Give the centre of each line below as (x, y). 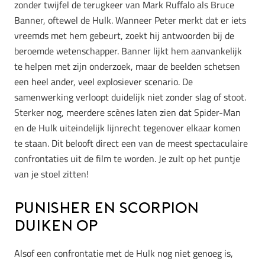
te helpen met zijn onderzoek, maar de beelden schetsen (127, 67)
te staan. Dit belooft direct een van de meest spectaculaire (131, 143)
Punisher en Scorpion (106, 209)
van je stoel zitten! (51, 174)
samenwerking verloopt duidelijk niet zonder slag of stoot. (130, 97)
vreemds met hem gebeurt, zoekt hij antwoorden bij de (124, 36)
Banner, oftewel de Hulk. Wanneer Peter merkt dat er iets (130, 20)
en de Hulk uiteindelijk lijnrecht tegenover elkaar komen (127, 128)
